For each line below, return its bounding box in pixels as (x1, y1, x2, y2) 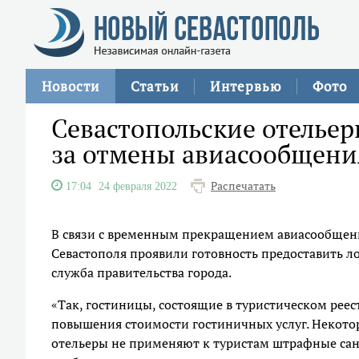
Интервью (210, 77, 281, 95)
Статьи (131, 77, 179, 95)
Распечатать (211, 179, 276, 193)
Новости (42, 77, 99, 95)
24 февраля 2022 (99, 180, 177, 192)
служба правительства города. (51, 264, 232, 281)
